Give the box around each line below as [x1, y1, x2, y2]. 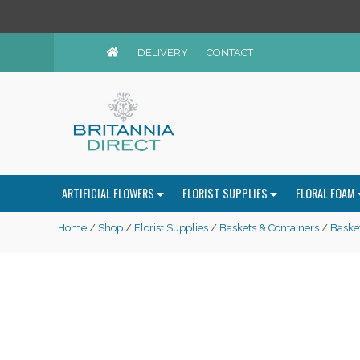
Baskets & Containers [219, 221, 319, 234]
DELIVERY [137, 47, 188, 59]
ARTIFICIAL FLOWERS [62, 185, 157, 202]
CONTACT [206, 47, 253, 59]
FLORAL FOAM [296, 185, 358, 202]
